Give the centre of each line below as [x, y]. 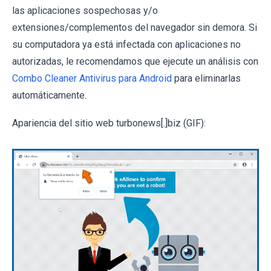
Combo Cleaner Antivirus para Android [92, 79]
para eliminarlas [206, 79]
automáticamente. [49, 96]
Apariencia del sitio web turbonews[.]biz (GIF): [109, 123]
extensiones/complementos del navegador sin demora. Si [135, 28]
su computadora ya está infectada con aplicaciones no [126, 45]
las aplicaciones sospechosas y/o [85, 11]
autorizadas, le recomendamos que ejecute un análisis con [135, 62]
